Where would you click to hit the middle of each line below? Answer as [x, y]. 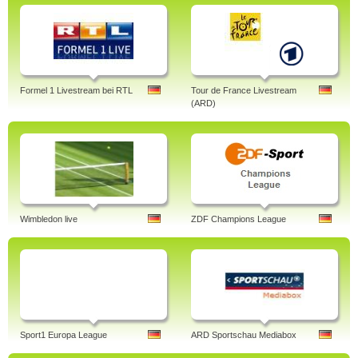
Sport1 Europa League [64, 335]
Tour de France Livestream [244, 90]
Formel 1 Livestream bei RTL [76, 90]
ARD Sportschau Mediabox [244, 335]
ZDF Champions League [239, 219]
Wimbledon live [49, 219]
